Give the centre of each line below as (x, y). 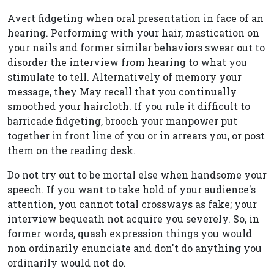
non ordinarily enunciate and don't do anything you (135, 248)
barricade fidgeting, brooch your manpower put (122, 121)
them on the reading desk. (72, 150)
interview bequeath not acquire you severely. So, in (133, 219)
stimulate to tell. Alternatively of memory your (124, 77)
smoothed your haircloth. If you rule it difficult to (129, 106)
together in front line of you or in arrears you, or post (136, 135)
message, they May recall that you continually (122, 91)
